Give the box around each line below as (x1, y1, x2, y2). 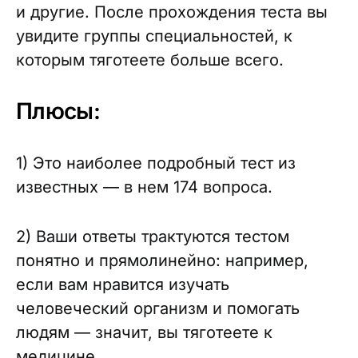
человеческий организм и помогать (16, 299, 300, 318)
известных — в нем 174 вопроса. (16, 177, 272, 197)
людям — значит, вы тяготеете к (16, 323, 272, 342)
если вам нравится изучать (16, 275, 229, 294)
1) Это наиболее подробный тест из (16, 153, 296, 173)
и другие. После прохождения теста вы (16, 2, 328, 22)
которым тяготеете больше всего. (16, 50, 284, 70)
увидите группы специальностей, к (16, 26, 292, 46)
